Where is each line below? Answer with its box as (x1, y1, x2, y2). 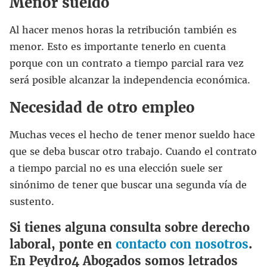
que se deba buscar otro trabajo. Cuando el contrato (10, 145, 257, 157)
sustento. (10, 195, 54, 207)
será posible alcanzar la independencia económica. (10, 73, 250, 86)
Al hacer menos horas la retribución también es (10, 23, 237, 36)
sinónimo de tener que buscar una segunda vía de (10, 178, 247, 191)
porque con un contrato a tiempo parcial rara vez (10, 57, 244, 69)
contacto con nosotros (116, 236, 249, 252)
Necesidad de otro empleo (10, 98, 195, 117)
